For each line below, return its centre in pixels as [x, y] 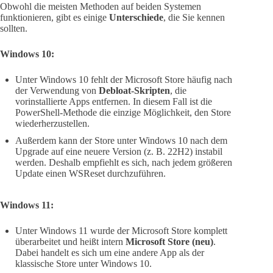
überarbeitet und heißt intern [70, 242]
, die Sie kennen [194, 18]
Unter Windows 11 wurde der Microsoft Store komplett [121, 231]
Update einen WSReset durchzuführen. [90, 174]
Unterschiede [136, 18]
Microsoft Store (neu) [169, 242]
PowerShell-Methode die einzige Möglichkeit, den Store [123, 113]
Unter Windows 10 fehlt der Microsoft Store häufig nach [124, 80]
